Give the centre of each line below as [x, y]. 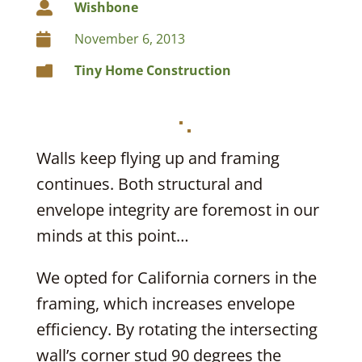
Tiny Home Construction [152, 70]
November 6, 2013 [129, 39]
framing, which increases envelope [165, 303]
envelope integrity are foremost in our [177, 210]
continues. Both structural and [149, 184]
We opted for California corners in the [176, 278]
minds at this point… [112, 236]
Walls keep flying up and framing [158, 158]
